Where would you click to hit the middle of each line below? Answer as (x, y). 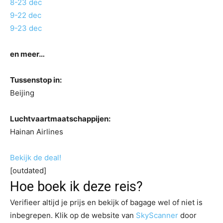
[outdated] (28, 171)
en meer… (27, 54)
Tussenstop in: (36, 80)
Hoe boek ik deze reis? (76, 187)
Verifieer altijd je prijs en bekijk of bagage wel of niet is (106, 203)
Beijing (22, 93)
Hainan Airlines (37, 132)
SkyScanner (157, 216)
